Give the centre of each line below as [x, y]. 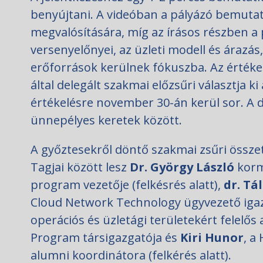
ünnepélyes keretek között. [106, 120]
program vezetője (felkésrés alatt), [127, 185]
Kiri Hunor [212, 238]
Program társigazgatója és [105, 238]
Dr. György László [182, 167]
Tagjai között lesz [80, 167]
